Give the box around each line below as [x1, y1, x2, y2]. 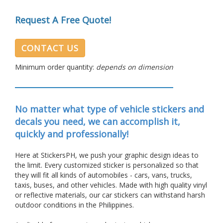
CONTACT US [21, 42, 79, 54]
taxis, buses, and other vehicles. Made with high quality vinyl [15, 180, 207, 190]
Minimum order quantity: [15, 62, 96, 72]
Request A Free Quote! [15, 14, 111, 26]
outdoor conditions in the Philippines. [15, 200, 134, 210]
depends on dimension [96, 62, 173, 72]
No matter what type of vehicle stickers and [15, 103, 204, 115]
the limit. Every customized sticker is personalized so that [15, 160, 199, 170]
